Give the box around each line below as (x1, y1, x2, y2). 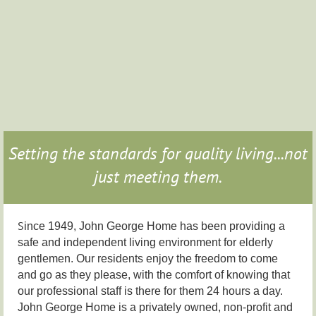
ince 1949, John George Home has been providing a (24, 219, 285, 232)
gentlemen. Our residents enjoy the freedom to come (18, 252, 278, 265)
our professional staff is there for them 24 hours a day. (18, 284, 283, 297)
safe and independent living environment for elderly (18, 236, 273, 248)
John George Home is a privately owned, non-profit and (18, 300, 293, 313)
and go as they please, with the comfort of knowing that (18, 268, 290, 281)
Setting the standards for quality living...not (8, 142, 308, 164)
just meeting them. (94, 165, 222, 188)
